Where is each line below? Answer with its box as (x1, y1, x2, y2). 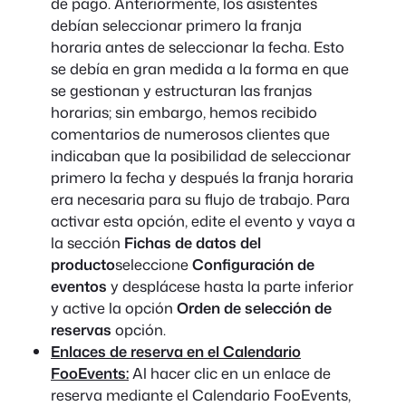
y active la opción (51, 296, 177, 318)
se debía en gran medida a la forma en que (51, 57, 349, 79)
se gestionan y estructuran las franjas (51, 79, 312, 101)
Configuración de (192, 253, 314, 275)
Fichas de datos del (124, 231, 261, 253)
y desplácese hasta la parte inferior (107, 275, 353, 296)
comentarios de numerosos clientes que (51, 122, 330, 144)
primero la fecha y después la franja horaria (51, 166, 353, 188)
